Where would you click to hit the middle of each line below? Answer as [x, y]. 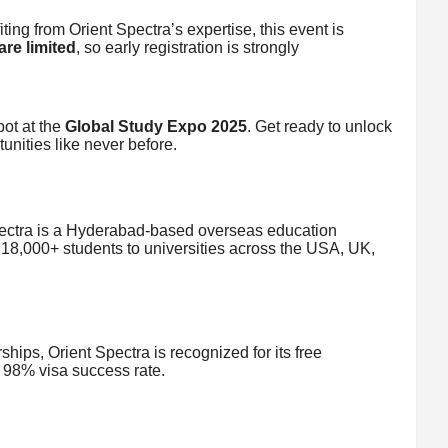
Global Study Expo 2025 [155, 126]
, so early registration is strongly [187, 47]
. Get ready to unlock [319, 126]
